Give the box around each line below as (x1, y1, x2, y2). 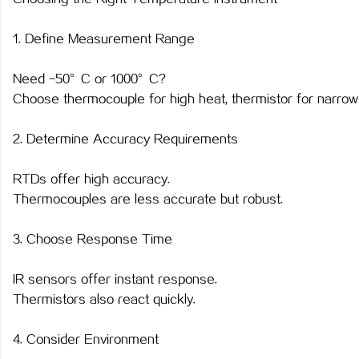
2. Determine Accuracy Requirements (13, 133, 238, 147)
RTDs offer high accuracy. (13, 173, 170, 187)
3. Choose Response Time (13, 233, 172, 247)
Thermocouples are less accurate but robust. (13, 193, 283, 207)
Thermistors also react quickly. (13, 293, 196, 307)
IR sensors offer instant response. (13, 273, 217, 287)
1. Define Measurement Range (13, 33, 195, 46)
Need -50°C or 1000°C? (13, 73, 166, 87)
